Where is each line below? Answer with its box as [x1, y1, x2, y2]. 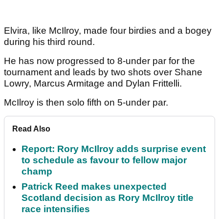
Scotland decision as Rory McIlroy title [22, 193, 194, 203]
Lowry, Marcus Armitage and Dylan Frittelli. [4, 78, 182, 89]
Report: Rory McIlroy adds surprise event [22, 144, 206, 154]
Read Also [12, 125, 50, 133]
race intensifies [22, 204, 90, 215]
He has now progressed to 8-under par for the [4, 56, 195, 66]
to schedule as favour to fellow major [22, 155, 187, 166]
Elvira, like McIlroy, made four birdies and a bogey [4, 25, 212, 36]
